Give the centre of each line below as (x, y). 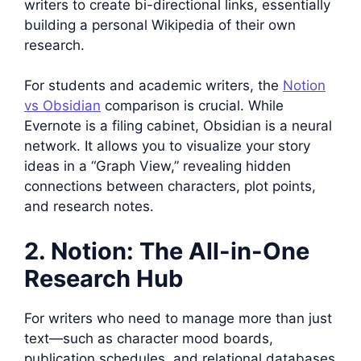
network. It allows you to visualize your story (167, 146)
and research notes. (89, 206)
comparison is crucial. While (192, 106)
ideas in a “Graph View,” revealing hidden (158, 166)
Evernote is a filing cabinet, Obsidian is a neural (178, 126)
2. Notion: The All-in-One (167, 251)
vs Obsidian (62, 106)
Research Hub (104, 278)
